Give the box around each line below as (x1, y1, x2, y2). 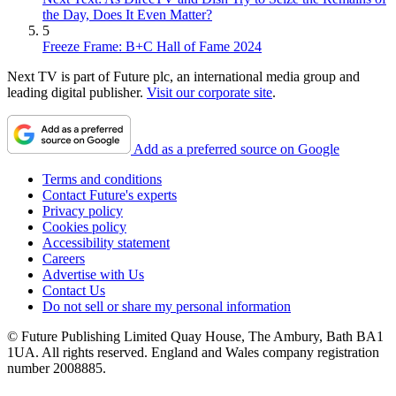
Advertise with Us (42, 267, 144, 283)
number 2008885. (7, 361, 106, 377)
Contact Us (42, 283, 105, 299)
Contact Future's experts (42, 187, 177, 203)
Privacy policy (42, 203, 123, 219)
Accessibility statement (42, 235, 170, 251)
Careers (42, 251, 85, 267)
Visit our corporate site (147, 85, 272, 101)
